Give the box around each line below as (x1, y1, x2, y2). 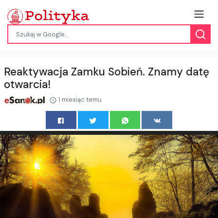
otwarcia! (4, 77, 51, 92)
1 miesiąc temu (56, 95, 102, 104)
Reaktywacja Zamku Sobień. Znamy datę (4, 65, 209, 79)
